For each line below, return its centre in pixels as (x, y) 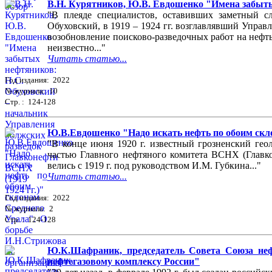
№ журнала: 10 (31, 91)
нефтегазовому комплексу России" (124, 262)
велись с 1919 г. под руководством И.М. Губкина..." (154, 166)
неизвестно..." (76, 48)
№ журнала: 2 (29, 209)
